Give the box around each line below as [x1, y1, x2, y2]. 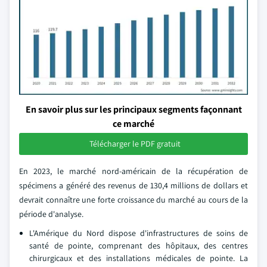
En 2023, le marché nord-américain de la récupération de [19, 166, 248, 176]
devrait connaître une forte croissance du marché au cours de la [19, 194, 248, 205]
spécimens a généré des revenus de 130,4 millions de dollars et [19, 180, 248, 191]
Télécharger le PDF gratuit [89, 138, 181, 149]
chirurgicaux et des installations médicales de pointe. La [29, 253, 248, 263]
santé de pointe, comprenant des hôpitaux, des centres [29, 240, 248, 251]
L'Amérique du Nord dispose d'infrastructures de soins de [29, 228, 248, 238]
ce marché [113, 117, 154, 130]
